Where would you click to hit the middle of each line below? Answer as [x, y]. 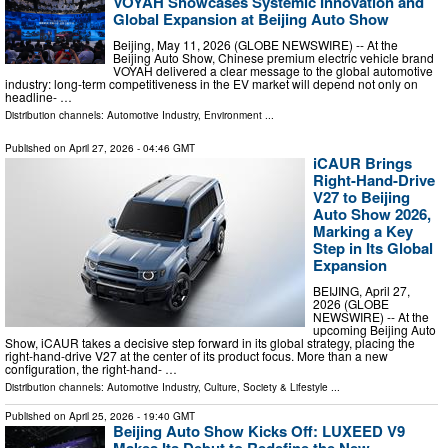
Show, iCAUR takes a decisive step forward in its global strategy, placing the [210, 342]
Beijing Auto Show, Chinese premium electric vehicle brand [273, 57]
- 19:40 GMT [164, 415]
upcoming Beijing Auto [374, 329]
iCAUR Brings [362, 162]
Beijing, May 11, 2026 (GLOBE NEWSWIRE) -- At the [255, 44]
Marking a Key [363, 230]
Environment [233, 114]
